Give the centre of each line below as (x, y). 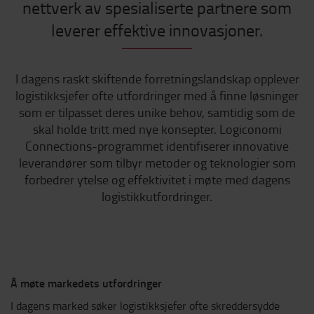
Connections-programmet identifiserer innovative (157, 146)
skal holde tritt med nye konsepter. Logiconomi (157, 129)
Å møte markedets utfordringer (86, 283)
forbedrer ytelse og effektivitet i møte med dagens (157, 180)
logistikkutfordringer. (157, 197)
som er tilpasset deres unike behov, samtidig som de (157, 112)
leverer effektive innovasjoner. (157, 30)
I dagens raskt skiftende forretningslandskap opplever (157, 79)
